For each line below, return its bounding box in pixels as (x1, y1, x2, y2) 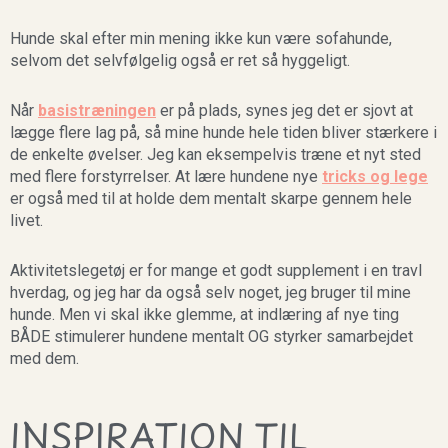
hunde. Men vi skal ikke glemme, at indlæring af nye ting (10, 305, 399, 325)
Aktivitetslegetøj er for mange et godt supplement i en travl (10, 261, 422, 281)
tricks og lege (322, 167, 428, 187)
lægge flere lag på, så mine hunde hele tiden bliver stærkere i (10, 123, 437, 143)
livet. (10, 211, 43, 231)
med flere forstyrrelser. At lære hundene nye (10, 167, 322, 187)
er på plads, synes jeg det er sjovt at (156, 101, 413, 121)
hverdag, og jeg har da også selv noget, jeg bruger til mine (10, 283, 411, 303)
